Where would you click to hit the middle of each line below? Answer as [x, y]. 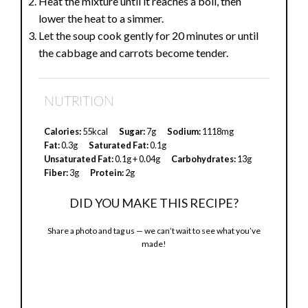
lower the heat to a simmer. [101, 19]
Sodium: [184, 132]
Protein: [107, 173]
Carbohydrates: [204, 159]
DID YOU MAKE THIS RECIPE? [154, 203]
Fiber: [56, 173]
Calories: [63, 132]
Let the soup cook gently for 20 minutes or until [149, 36]
